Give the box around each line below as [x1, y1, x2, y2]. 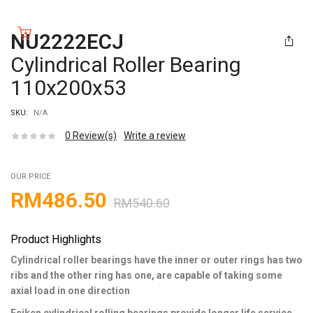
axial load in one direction [10, 284, 130, 296]
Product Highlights [10, 232, 101, 246]
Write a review [124, 129, 186, 141]
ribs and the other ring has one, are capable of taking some [10, 269, 282, 281]
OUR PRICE [10, 171, 50, 181]
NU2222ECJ [10, 29, 124, 54]
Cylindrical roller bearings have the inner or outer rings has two [10, 254, 303, 265]
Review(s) [71, 129, 117, 141]
